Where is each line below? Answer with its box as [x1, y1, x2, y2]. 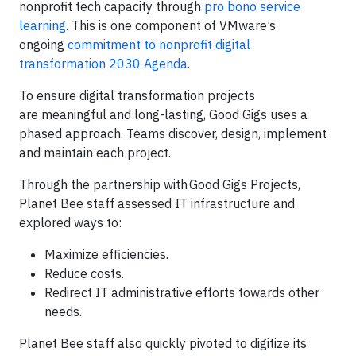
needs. [44, 304, 82, 319]
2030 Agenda [109, 56, 188, 72]
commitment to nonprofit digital [68, 37, 250, 52]
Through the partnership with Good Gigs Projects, [19, 176, 300, 192]
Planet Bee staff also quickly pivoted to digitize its [19, 335, 307, 351]
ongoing [19, 37, 68, 52]
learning [19, 17, 66, 33]
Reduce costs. [44, 265, 124, 281]
